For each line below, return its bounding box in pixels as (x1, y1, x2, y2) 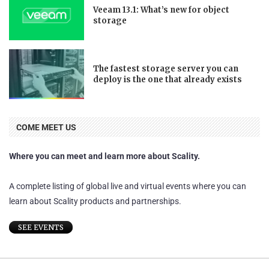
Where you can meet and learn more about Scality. (9, 151, 200, 162)
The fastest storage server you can (93, 63, 239, 74)
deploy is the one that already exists (93, 74, 243, 85)
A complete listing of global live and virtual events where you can (9, 181, 246, 192)
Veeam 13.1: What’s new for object (93, 4, 230, 15)
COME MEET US (16, 122, 76, 133)
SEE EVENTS (18, 223, 64, 232)
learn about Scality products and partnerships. (9, 196, 181, 207)
